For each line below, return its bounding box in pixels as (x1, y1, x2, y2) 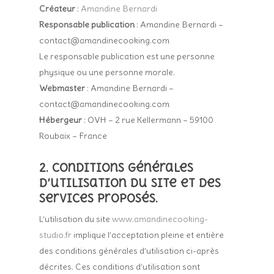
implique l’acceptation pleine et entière (72, 229, 224, 240)
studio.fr (39, 229, 72, 240)
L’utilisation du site (39, 213, 113, 224)
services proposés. (39, 191, 158, 205)
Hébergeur (39, 114, 83, 125)
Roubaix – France (39, 130, 108, 141)
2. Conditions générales (39, 161, 194, 174)
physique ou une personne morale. (39, 67, 176, 78)
